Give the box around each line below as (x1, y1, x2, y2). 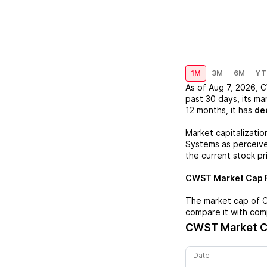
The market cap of (185, 195, 262, 206)
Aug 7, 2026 (209, 82, 256, 92)
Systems (185, 139, 219, 149)
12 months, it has (185, 105, 252, 115)
